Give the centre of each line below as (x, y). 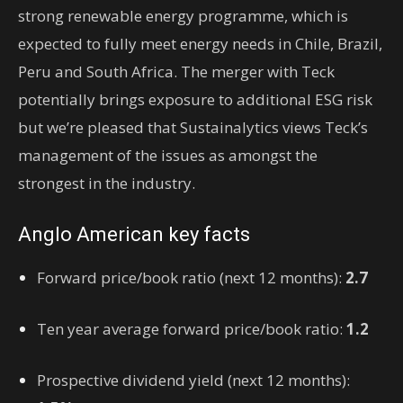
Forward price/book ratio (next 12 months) (188, 278)
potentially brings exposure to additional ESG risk (195, 99)
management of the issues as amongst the (168, 155)
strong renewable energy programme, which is (183, 16)
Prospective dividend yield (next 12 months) (192, 380)
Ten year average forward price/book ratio (188, 329)
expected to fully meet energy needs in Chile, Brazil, (200, 44)
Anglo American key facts (134, 234)
